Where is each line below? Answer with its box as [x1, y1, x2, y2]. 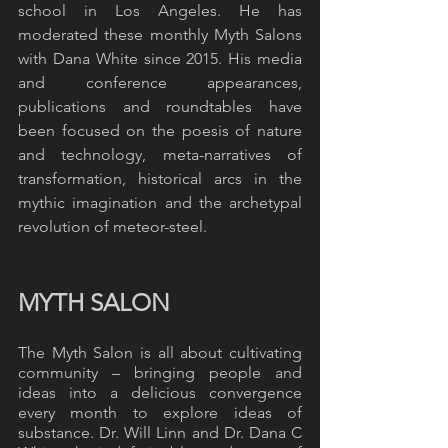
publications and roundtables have [18, 97, 302, 117]
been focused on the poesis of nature [18, 121, 302, 141]
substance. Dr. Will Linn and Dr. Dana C [18, 423, 302, 443]
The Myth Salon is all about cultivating [18, 343, 302, 363]
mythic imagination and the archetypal [18, 193, 302, 213]
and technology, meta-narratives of [18, 145, 302, 165]
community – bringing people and [18, 363, 302, 383]
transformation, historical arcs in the [18, 169, 302, 189]
